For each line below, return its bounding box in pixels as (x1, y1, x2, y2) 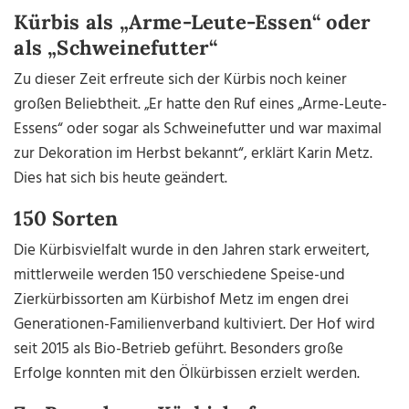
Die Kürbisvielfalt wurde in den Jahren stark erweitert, (14, 238, 371, 264)
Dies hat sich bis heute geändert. (14, 166, 228, 192)
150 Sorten (14, 205, 119, 232)
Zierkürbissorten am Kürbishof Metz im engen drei (14, 288, 350, 313)
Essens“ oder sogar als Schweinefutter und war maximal (14, 117, 383, 142)
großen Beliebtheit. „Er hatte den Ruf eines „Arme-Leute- (14, 92, 388, 118)
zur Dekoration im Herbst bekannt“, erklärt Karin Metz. (14, 142, 373, 167)
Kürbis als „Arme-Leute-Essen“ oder (14, 9, 372, 36)
